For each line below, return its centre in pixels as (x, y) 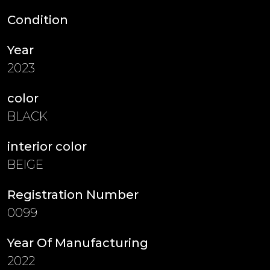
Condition (38, 20)
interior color (47, 146)
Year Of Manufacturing (78, 243)
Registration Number (73, 195)
